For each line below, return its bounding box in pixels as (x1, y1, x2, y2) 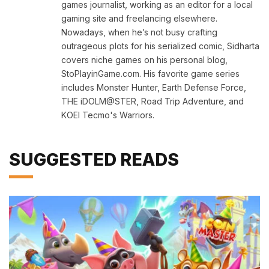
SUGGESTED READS (9, 148, 179, 170)
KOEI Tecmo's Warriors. (61, 109, 154, 120)
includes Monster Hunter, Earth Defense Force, (61, 82, 246, 92)
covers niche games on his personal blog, (61, 54, 228, 65)
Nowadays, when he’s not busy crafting (61, 26, 217, 37)
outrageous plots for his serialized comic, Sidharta (61, 40, 259, 51)
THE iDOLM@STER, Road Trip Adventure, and (61, 95, 244, 106)
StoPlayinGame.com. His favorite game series (61, 68, 240, 79)
